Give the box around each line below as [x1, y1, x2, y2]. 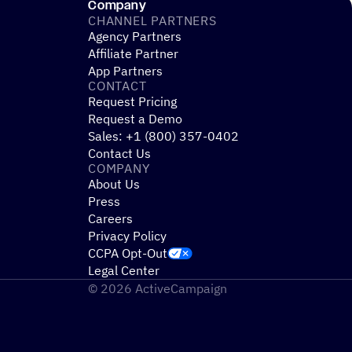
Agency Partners [88, 27, 181, 44]
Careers [88, 210, 133, 226]
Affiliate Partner [88, 45, 178, 61]
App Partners [88, 62, 163, 79]
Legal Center [88, 262, 159, 278]
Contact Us [88, 145, 151, 161]
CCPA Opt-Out [88, 244, 167, 261]
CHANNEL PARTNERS [88, 12, 217, 28]
